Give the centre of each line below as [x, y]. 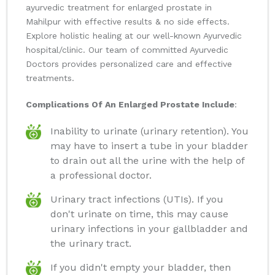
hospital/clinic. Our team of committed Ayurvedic [127, 50]
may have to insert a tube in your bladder [149, 146]
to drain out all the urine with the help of [147, 161]
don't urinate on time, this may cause [139, 214]
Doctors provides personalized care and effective [129, 64]
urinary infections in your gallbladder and [149, 229]
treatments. [50, 78]
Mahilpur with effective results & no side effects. [128, 22]
